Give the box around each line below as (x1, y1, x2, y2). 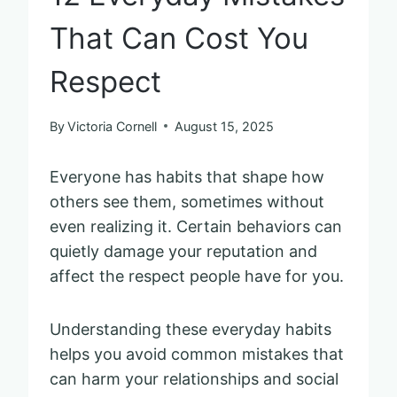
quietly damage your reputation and (50, 241, 317, 261)
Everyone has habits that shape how (50, 167, 324, 186)
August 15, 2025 (175, 118, 275, 134)
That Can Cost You (50, 19, 308, 56)
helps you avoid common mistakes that (50, 344, 344, 363)
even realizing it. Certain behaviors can (50, 216, 342, 236)
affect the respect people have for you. (50, 266, 344, 285)
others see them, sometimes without (50, 191, 324, 211)
